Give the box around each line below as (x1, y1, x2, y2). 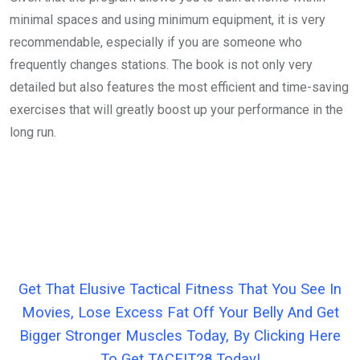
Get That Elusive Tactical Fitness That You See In (18, 280, 342, 298)
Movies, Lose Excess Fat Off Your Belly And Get (21, 303, 339, 321)
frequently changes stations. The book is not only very (10, 56, 313, 72)
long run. (10, 124, 56, 140)
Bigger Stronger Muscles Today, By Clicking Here (19, 326, 341, 345)
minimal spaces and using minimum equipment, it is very (10, 11, 325, 27)
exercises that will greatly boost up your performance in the (10, 101, 343, 117)
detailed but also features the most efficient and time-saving (10, 79, 349, 95)
